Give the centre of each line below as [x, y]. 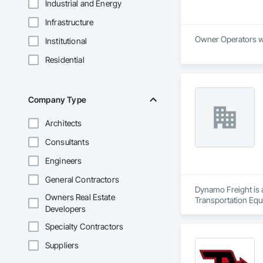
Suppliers [62, 245]
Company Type [57, 100]
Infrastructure [70, 22]
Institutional [66, 41]
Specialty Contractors [85, 227]
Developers [66, 209]
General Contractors [82, 180]
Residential [65, 60]
